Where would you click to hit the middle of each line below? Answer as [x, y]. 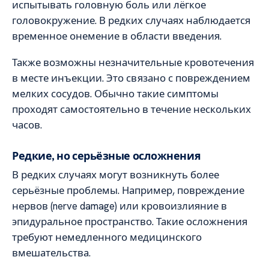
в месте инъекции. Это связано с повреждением [131, 78]
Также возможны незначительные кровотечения [133, 63]
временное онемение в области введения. [117, 36]
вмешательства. [51, 252]
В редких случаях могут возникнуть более [116, 174]
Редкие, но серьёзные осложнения [107, 156]
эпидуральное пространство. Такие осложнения [130, 221]
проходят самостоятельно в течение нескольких [131, 110]
